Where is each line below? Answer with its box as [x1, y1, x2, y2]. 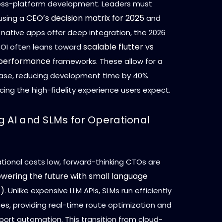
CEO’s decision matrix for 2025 [26, 12, 144, 24]
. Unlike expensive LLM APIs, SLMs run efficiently [4, 185, 171, 196]
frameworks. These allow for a [51, 55, 163, 66]
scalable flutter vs [83, 41, 154, 53]
